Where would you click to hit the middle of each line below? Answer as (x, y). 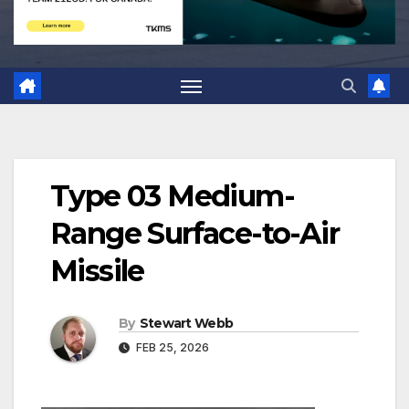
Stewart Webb (186, 324)
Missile (97, 271)
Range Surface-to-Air (194, 234)
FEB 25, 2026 (171, 348)
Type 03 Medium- (172, 196)
